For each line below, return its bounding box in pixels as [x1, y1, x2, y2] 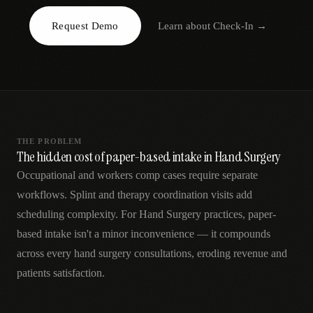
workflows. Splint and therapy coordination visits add [17, 189, 252, 201]
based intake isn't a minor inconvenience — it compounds [17, 228, 270, 240]
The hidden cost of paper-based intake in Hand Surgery [17, 147, 282, 166]
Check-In [212, 20, 254, 31]
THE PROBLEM [17, 137, 82, 145]
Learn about [157, 20, 213, 31]
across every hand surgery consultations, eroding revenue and [17, 247, 287, 259]
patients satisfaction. [17, 267, 105, 279]
